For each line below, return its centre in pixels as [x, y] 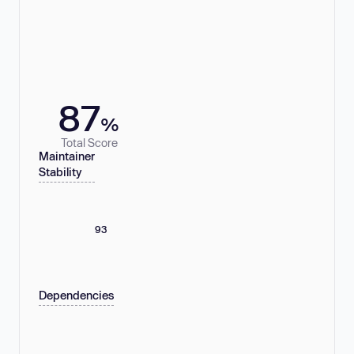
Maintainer [67, 156]
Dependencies [76, 296]
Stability [60, 172]
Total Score [89, 142]
